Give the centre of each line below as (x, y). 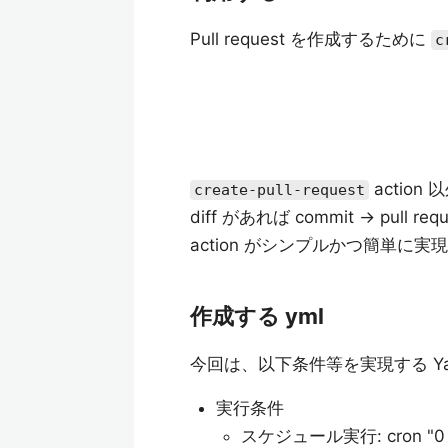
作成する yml (257, 316)
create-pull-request (279, 190)
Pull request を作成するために (310, 39)
